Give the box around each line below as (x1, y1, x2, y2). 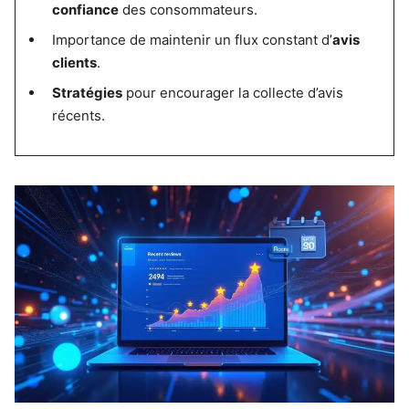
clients (51, 54, 97, 71)
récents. (51, 107, 105, 124)
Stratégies (51, 84, 122, 101)
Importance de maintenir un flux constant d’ (51, 31, 332, 48)
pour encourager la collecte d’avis (121, 84, 343, 101)
